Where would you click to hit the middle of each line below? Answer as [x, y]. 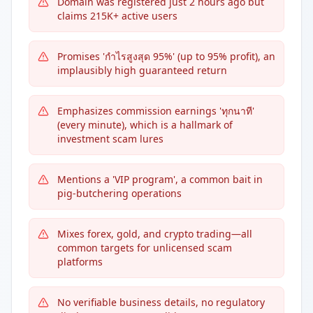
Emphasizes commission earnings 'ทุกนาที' [156, 111]
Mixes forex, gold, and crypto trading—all [155, 234]
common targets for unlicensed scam [145, 248]
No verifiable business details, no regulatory [161, 302]
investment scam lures [110, 139]
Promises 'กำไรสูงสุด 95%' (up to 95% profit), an [166, 56]
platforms [80, 262]
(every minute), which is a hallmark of [145, 125]
